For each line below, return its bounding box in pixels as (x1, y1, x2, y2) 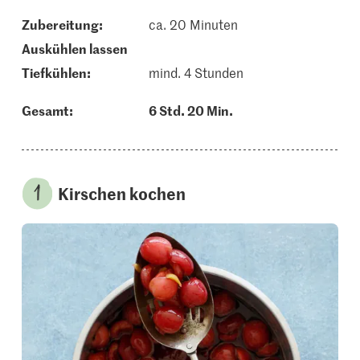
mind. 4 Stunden (148, 63, 243, 81)
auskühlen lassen (31, 39, 129, 57)
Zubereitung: (30, 15, 104, 33)
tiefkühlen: (30, 63, 92, 81)
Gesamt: (31, 101, 74, 119)
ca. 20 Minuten (148, 15, 238, 33)
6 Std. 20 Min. (148, 101, 233, 119)
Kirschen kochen (58, 182, 186, 204)
